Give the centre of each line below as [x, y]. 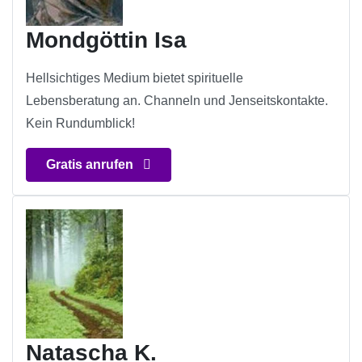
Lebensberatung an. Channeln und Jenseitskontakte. [177, 101]
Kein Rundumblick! [80, 124]
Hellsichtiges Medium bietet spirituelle [135, 78]
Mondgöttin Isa [106, 40]
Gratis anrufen [91, 165]
